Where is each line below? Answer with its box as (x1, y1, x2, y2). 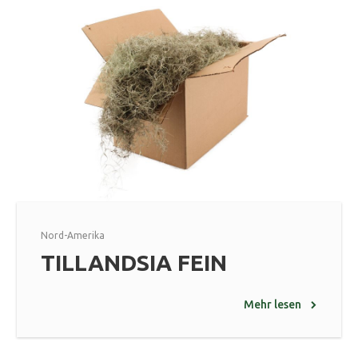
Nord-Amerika (41, 230, 105, 241)
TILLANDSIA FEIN (41, 250, 227, 276)
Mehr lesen (244, 298, 301, 312)
